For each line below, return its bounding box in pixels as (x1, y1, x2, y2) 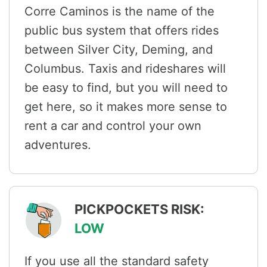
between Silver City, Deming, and (24, 42, 213, 57)
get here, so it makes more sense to (24, 100, 227, 114)
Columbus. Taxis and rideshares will (24, 61, 226, 76)
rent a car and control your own (24, 119, 201, 133)
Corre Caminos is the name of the (24, 4, 215, 19)
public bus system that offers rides (24, 23, 219, 38)
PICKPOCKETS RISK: (74, 201, 204, 218)
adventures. (24, 138, 91, 153)
